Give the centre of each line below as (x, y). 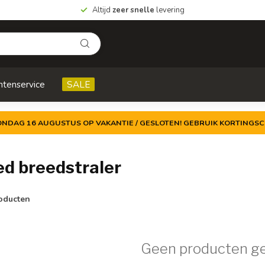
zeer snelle (133, 10)
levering (169, 10)
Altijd (102, 10)
